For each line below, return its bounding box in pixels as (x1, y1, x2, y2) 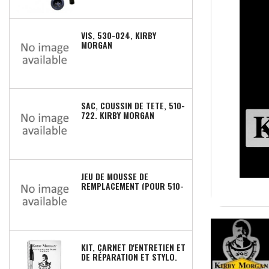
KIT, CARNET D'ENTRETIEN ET (80, 240, 186, 253)
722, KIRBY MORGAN (80, 109, 154, 122)
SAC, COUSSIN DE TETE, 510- (80, 99, 185, 112)
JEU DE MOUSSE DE (80, 170, 148, 183)
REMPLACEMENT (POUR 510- (80, 180, 184, 193)
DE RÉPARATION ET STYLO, (80, 250, 177, 263)
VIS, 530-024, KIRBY (80, 28, 156, 41)
